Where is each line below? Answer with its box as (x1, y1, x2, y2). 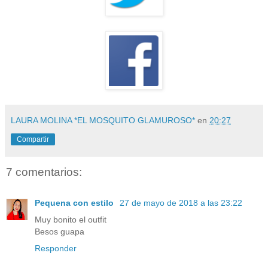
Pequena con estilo (35, 197, 116, 208)
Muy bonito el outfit (35, 214, 106, 224)
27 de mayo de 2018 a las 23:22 (120, 197, 242, 208)
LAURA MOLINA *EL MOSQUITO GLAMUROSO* (11, 115, 195, 126)
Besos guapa (35, 226, 84, 236)
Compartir (17, 135, 49, 144)
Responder (35, 243, 77, 253)
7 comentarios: (6, 165, 82, 178)
